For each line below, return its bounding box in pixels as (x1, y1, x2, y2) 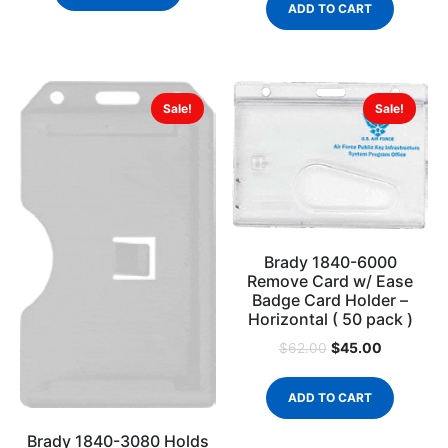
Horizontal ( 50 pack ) (247, 309, 413, 330)
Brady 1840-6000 (263, 252, 397, 273)
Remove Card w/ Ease (247, 271, 414, 292)
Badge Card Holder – (252, 290, 409, 311)
